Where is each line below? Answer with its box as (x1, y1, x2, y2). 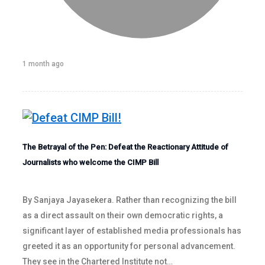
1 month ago (22, 59, 64, 68)
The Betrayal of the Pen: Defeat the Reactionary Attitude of (22, 142, 228, 151)
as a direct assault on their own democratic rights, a (22, 210, 223, 220)
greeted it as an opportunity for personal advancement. (22, 241, 235, 251)
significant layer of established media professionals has (22, 225, 241, 235)
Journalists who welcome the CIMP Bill (22, 157, 159, 167)
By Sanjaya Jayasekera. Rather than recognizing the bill (22, 195, 237, 205)
